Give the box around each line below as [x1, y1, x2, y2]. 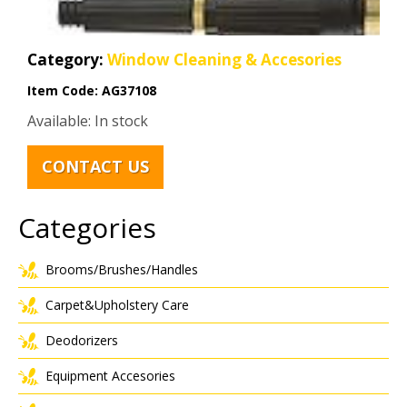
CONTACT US [42, 155, 150, 178]
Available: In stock [27, 110, 148, 131]
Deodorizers [45, 331, 118, 349]
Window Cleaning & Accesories [107, 48, 342, 70]
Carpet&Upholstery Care [45, 295, 189, 313]
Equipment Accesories [45, 366, 175, 384]
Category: [27, 48, 107, 70]
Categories [18, 208, 156, 246]
